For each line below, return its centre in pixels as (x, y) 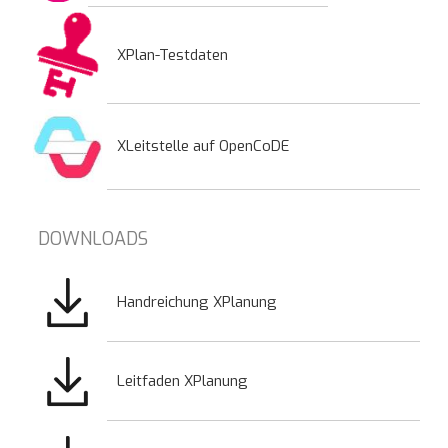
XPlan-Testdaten (172, 54)
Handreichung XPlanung (197, 301)
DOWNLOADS (93, 238)
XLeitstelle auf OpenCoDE (203, 145)
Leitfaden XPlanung (182, 380)
